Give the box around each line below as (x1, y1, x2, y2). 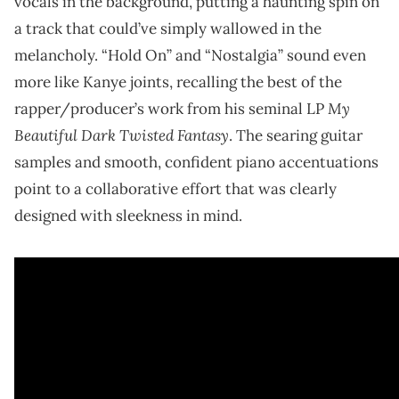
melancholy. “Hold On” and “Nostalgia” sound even (14, 45, 366, 65)
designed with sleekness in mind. (14, 205, 242, 225)
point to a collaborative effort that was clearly (14, 178, 337, 199)
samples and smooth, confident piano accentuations (14, 151, 379, 172)
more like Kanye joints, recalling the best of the (14, 71, 342, 92)
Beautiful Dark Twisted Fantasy (14, 124, 229, 145)
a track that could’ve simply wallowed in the (14, 18, 322, 38)
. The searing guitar (229, 125, 362, 145)
